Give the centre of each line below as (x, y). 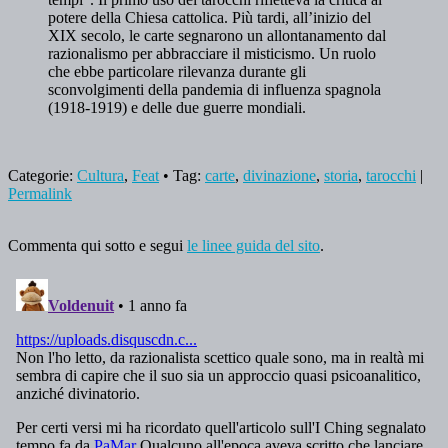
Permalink (40, 193)
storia (341, 175)
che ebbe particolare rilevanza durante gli (177, 71)
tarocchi (391, 175)
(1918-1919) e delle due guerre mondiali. (177, 107)
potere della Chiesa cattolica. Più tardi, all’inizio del (209, 17)
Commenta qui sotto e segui (97, 245)
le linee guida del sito (253, 245)
